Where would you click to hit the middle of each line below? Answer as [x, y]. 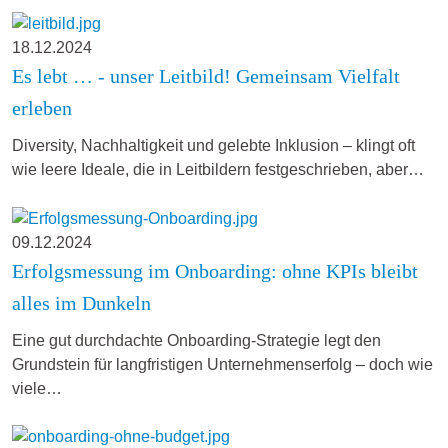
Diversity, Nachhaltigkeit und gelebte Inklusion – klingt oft [213, 145]
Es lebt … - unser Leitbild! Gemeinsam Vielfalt [206, 75]
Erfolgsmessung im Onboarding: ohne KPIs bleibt [215, 270]
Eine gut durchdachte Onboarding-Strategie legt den [196, 340]
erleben [42, 107]
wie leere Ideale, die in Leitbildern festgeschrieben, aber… [218, 169]
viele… [37, 388]
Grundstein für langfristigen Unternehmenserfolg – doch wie [222, 364]
